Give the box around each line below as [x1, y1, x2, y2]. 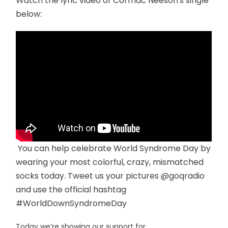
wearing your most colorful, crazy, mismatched [16, 156, 204, 168]
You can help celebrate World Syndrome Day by [16, 142, 211, 154]
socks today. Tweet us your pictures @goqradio [16, 169, 205, 182]
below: [16, 8, 44, 20]
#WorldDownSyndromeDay [16, 197, 129, 209]
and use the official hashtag [16, 183, 127, 195]
